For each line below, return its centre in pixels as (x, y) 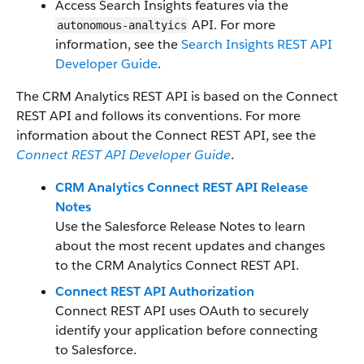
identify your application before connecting (186, 330)
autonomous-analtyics (122, 25)
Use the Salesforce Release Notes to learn (180, 226)
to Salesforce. (96, 350)
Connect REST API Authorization (155, 291)
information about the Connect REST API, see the (166, 135)
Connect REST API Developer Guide (123, 155)
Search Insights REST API (257, 44)
